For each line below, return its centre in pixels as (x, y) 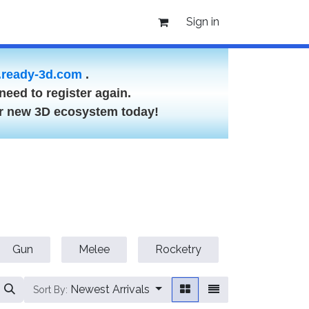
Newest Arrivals (110, 289)
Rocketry (178, 249)
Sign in (203, 22)
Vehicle (265, 249)
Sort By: (51, 290)
